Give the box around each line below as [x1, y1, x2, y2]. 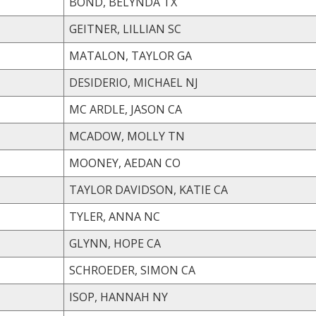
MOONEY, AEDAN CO [165, 154, 181, 171]
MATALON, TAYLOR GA [177, 47, 192, 63]
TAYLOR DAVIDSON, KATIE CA [214, 181, 228, 197]
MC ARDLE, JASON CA [168, 101, 182, 117]
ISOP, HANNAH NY [152, 288, 168, 305]
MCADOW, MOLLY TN [168, 128, 185, 144]
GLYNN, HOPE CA [147, 235, 161, 251]
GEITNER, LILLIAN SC [168, 20, 181, 37]
